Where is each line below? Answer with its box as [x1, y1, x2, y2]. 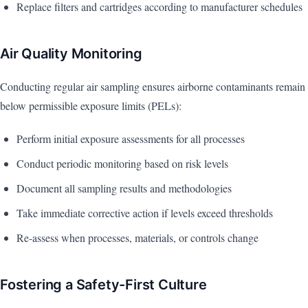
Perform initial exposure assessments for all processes [16, 131, 245, 146]
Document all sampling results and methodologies [16, 181, 232, 196]
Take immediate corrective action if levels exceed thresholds [16, 206, 273, 221]
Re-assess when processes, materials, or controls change [16, 230, 258, 245]
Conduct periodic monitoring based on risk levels [16, 156, 228, 171]
